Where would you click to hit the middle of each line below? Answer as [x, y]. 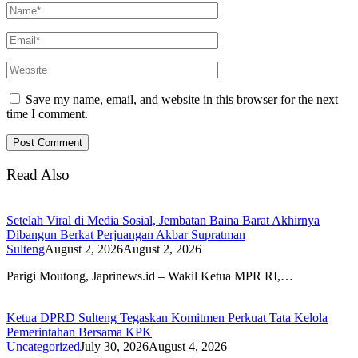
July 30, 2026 [114, 346]
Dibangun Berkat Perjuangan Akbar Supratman [126, 234]
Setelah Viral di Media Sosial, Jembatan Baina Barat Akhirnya [163, 220]
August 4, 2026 [188, 346]
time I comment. [47, 114]
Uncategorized [43, 346]
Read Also [38, 175]
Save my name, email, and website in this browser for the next [182, 100]
